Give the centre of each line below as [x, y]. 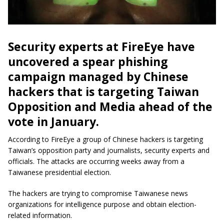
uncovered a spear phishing [88, 62]
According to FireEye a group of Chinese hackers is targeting [105, 139]
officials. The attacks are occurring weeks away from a [96, 161]
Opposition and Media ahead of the [110, 107]
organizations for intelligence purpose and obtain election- [102, 204]
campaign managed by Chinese [98, 77]
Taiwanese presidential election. [59, 172]
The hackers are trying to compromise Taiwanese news [98, 193]
